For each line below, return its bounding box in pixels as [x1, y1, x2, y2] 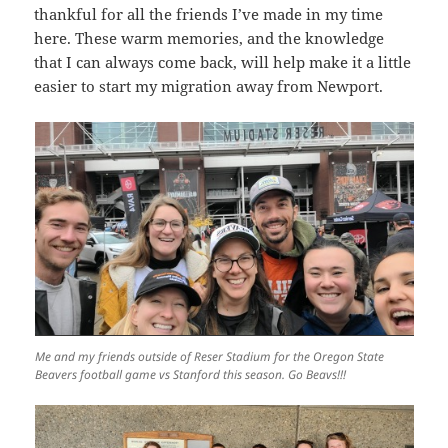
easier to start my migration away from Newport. [34, 76, 388, 97]
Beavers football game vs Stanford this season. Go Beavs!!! [34, 366, 346, 384]
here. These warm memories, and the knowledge [34, 28, 385, 49]
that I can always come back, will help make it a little [34, 52, 412, 73]
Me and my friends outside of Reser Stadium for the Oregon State [34, 348, 384, 366]
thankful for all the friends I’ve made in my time [34, 4, 384, 25]
